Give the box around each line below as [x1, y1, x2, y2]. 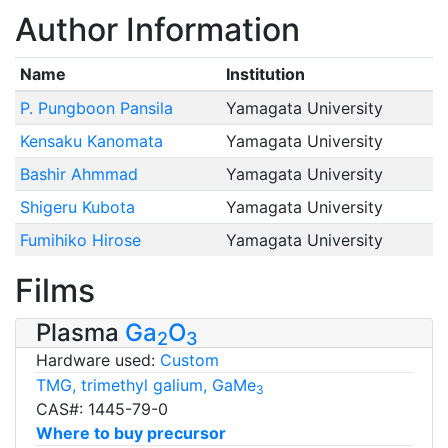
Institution [225, 63, 305, 84]
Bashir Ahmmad [19, 163, 138, 184]
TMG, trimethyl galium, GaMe [36, 374, 256, 395]
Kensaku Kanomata [19, 130, 163, 151]
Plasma [36, 317, 125, 347]
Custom [160, 349, 219, 370]
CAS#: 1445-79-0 [36, 398, 168, 419]
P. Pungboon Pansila [19, 97, 173, 118]
